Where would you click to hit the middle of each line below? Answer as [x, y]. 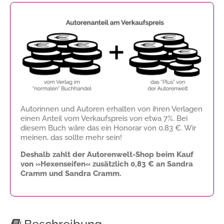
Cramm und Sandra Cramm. [71, 173]
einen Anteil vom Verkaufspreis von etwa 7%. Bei [104, 118]
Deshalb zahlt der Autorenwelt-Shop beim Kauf [107, 154]
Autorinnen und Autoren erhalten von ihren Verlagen [111, 109]
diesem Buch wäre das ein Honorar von [89, 128]
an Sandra [173, 164]
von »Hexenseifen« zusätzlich [75, 164]
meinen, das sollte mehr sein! [71, 137]
